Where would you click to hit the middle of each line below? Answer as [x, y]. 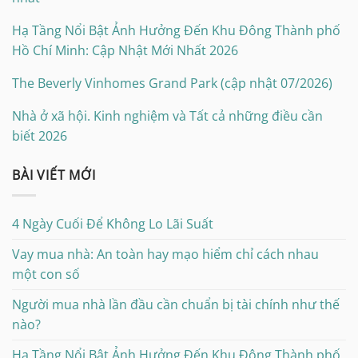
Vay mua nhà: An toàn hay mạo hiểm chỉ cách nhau [165, 254]
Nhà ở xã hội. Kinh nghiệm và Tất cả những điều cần [167, 116]
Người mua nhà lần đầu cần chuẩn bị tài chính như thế [176, 304]
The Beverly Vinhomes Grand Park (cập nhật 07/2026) [172, 84]
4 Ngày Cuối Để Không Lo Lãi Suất [113, 223]
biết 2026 [40, 136]
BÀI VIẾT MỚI [54, 175]
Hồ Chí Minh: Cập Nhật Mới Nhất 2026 [125, 51]
